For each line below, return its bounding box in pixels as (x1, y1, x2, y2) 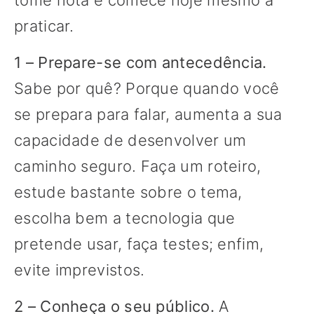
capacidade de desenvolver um (14, 131, 247, 150)
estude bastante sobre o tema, (14, 183, 243, 202)
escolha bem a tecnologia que (14, 209, 235, 228)
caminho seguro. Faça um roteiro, (14, 157, 261, 176)
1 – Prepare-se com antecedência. (14, 53, 267, 72)
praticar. (14, 17, 74, 36)
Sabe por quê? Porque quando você (14, 79, 280, 98)
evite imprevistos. (14, 261, 145, 280)
